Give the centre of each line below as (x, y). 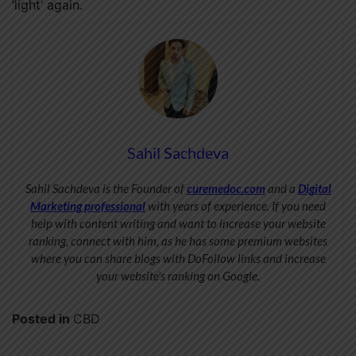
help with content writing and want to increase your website (178, 223)
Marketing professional (88, 205)
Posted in (43, 318)
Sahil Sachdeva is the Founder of (106, 188)
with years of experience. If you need (236, 205)
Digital (314, 188)
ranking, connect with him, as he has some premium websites (178, 240)
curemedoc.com (226, 188)
